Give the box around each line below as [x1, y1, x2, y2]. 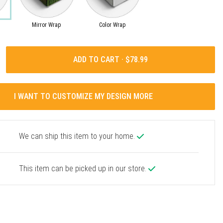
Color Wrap [99, 21, 126, 28]
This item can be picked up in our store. [18, 163, 148, 173]
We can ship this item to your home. [18, 131, 137, 141]
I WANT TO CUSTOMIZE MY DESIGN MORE [14, 91, 153, 101]
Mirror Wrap [32, 21, 62, 28]
